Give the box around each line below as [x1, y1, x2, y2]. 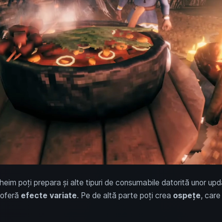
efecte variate [20, 190, 77, 200]
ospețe [172, 190, 201, 200]
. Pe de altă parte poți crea [76, 190, 173, 200]
